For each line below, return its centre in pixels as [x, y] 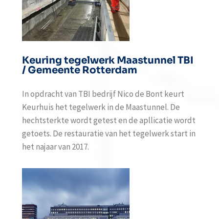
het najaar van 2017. [55, 147]
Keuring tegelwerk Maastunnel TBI [108, 60]
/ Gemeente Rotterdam [79, 70]
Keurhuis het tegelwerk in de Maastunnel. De [101, 107]
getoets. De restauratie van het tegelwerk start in [109, 133]
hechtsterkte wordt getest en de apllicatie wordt [109, 120]
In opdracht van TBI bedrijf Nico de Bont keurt [103, 94]
